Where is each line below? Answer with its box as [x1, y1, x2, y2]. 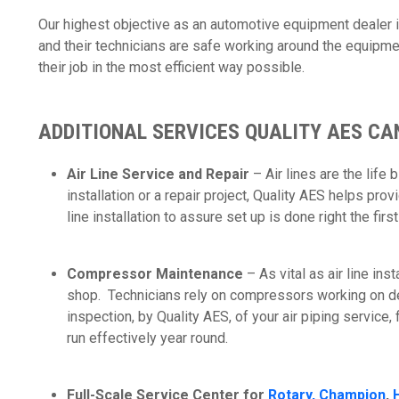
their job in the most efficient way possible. [38, 59, 312, 76]
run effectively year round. [67, 330, 235, 346]
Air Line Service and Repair [67, 166, 253, 183]
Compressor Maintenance [67, 265, 243, 282]
